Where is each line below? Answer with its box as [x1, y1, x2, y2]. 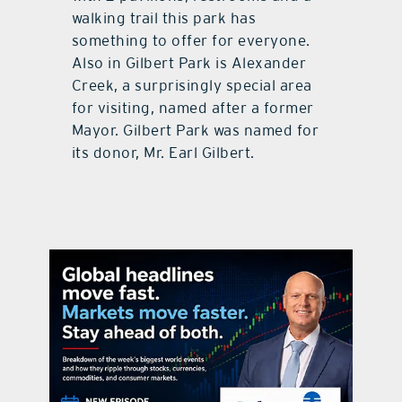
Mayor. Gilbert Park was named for [71, 120, 319, 139]
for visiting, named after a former [71, 98, 314, 117]
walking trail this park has [71, 8, 257, 27]
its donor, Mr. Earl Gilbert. [71, 143, 255, 162]
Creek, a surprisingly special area [71, 75, 312, 94]
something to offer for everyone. [71, 31, 310, 49]
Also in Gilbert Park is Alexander [71, 53, 307, 72]
